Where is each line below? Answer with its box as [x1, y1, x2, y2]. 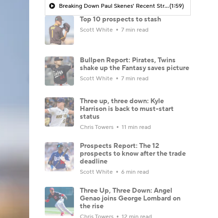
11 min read [120, 123, 151, 131]
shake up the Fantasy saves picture [80, 63, 189, 73]
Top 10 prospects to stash [80, 15, 161, 24]
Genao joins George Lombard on [80, 194, 181, 203]
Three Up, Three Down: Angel [80, 186, 172, 195]
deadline [80, 157, 108, 166]
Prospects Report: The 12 [80, 141, 159, 150]
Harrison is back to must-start [80, 104, 174, 113]
